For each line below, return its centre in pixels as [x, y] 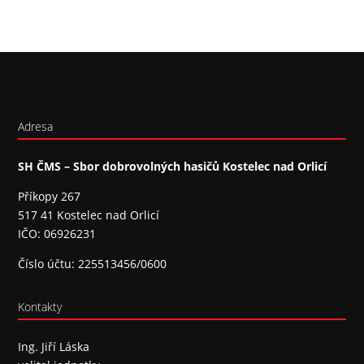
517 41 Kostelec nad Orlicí [89, 215]
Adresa [36, 126]
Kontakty [40, 307]
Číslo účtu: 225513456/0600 [93, 264]
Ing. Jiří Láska [54, 347]
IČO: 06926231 [57, 234]
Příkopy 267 [50, 196]
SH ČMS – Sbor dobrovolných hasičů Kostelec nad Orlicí [173, 166]
